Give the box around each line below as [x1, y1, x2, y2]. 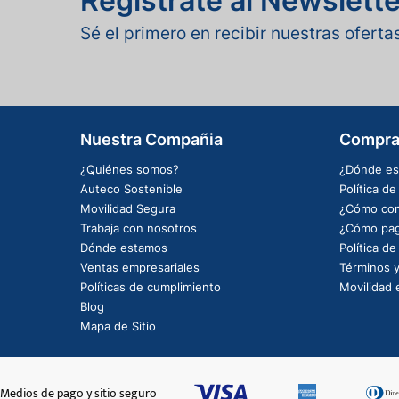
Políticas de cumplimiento [79, 279, 221, 294]
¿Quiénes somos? [79, 161, 179, 176]
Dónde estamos [79, 240, 167, 255]
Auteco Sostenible [79, 181, 183, 196]
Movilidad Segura [79, 200, 175, 216]
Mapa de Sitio [79, 318, 156, 333]
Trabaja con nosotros [79, 220, 197, 235]
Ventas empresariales [79, 259, 199, 274]
